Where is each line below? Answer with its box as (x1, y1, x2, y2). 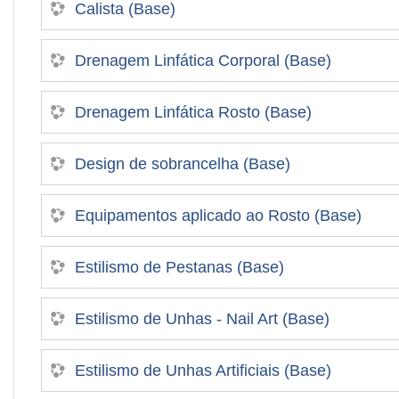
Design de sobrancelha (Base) (75, 154, 290, 173)
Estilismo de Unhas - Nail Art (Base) (75, 309, 330, 328)
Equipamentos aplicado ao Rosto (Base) (75, 206, 362, 224)
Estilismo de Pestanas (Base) (75, 257, 284, 276)
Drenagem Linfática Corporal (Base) (75, 51, 331, 69)
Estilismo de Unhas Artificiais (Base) (75, 361, 331, 379)
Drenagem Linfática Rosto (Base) (75, 102, 312, 121)
